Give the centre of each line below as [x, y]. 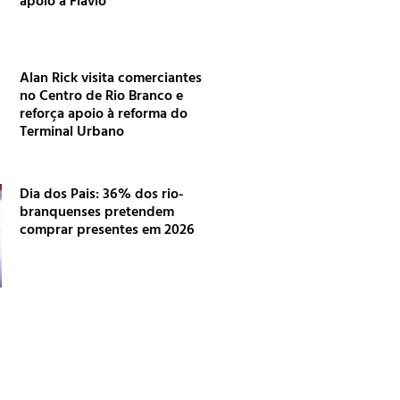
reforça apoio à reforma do [104, 113]
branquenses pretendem [97, 211]
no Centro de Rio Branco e [102, 95]
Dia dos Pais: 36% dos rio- [102, 193]
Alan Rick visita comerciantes [111, 77]
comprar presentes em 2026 [108, 229]
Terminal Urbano [72, 131]
